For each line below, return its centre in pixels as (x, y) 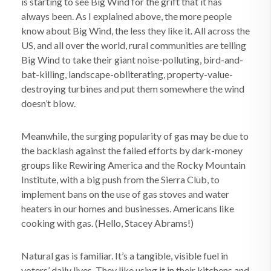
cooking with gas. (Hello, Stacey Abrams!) (107, 223)
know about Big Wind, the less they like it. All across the (135, 31)
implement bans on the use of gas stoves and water (125, 194)
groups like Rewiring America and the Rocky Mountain (133, 165)
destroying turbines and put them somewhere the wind (133, 89)
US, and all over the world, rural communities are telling (134, 45)
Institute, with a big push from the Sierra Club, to (120, 179)
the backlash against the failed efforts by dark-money (132, 150)
